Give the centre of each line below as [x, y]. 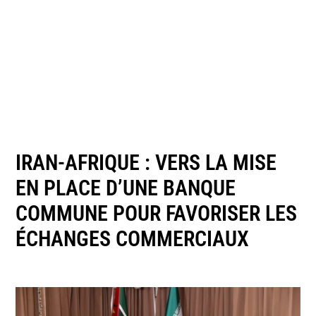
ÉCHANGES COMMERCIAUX [133, 238]
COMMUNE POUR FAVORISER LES [157, 213]
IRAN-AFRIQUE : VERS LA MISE [146, 162]
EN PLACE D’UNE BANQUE [126, 188]
